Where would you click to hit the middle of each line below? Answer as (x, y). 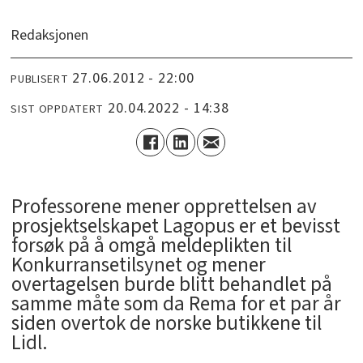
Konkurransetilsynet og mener (138, 265)
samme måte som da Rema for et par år (176, 304)
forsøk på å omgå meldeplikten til (151, 246)
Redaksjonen (50, 36)
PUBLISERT (40, 79)
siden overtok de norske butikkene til (166, 324)
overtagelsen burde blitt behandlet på (171, 285)
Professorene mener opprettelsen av (164, 207)
